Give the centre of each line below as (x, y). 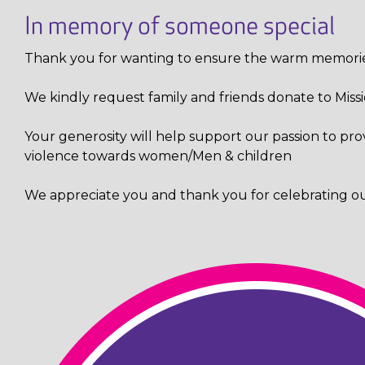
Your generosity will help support (135, 137)
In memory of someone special (180, 27)
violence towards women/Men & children (158, 156)
